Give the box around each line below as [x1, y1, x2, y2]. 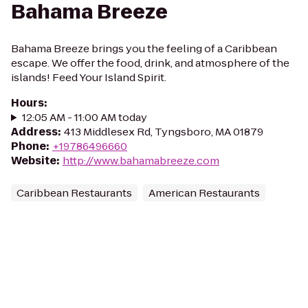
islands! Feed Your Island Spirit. [11, 70, 166, 85]
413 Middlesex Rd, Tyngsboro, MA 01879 [64, 124, 263, 139]
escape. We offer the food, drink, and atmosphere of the [11, 56, 289, 70]
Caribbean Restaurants [16, 186, 132, 200]
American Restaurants [148, 186, 260, 200]
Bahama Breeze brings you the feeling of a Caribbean [11, 41, 277, 56]
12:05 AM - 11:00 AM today [21, 110, 147, 124]
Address [11, 124, 58, 139]
